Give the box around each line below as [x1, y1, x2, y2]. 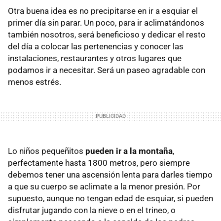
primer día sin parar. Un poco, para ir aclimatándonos [8, 18, 204, 28]
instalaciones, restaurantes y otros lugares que [8, 53, 182, 63]
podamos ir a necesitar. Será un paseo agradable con [8, 65, 205, 75]
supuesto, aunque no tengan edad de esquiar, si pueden [8, 193, 213, 203]
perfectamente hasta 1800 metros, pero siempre [8, 158, 190, 168]
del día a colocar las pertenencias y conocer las [8, 41, 184, 51]
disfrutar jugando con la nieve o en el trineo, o [8, 205, 176, 215]
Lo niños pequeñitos [8, 146, 85, 156]
